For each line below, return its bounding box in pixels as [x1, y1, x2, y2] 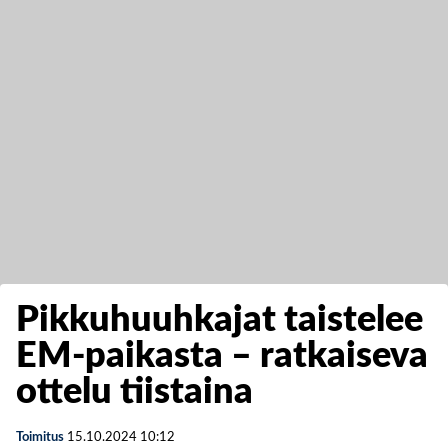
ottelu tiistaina [16, 374, 253, 410]
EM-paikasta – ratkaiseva [16, 338, 428, 374]
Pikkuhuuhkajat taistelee [16, 302, 423, 338]
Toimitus [16, 431, 64, 444]
